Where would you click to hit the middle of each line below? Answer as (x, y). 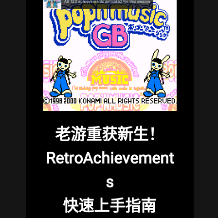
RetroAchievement (109, 158)
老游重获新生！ (110, 134)
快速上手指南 (110, 206)
